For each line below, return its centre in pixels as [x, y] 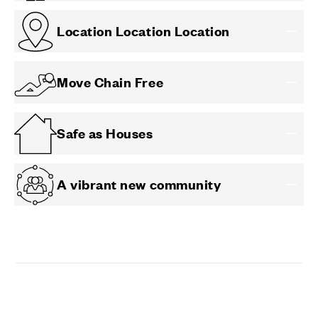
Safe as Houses [105, 133]
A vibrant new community [139, 185]
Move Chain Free [110, 82]
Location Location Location [144, 31]
